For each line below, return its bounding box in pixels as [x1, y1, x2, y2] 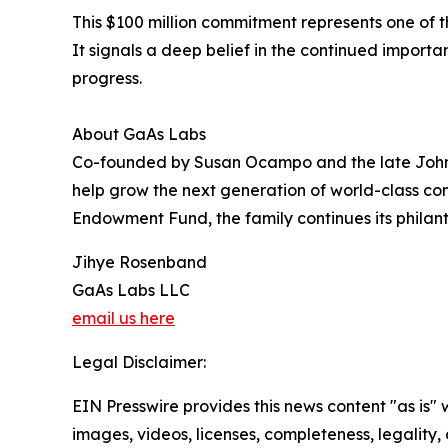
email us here [72, 307, 175, 328]
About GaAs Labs [72, 123, 206, 144]
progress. [72, 67, 142, 88]
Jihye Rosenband [72, 251, 207, 272]
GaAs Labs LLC [72, 279, 190, 300]
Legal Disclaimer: [72, 351, 206, 372]
